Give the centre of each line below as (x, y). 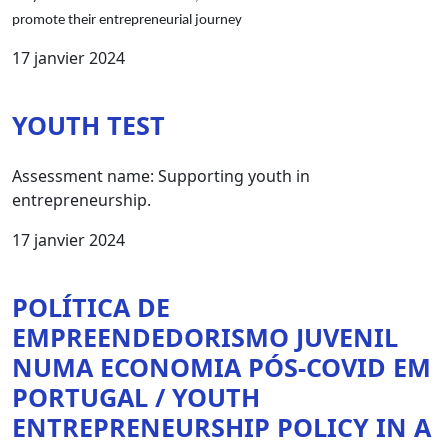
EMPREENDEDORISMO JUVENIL (205, 336)
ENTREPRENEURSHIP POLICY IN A (221, 426)
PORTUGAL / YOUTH (136, 396)
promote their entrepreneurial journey (127, 20)
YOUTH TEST (88, 124)
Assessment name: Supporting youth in (161, 175)
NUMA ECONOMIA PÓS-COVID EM (221, 366)
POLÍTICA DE (91, 306)
